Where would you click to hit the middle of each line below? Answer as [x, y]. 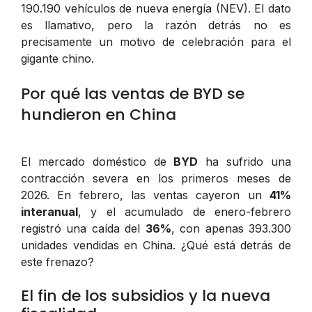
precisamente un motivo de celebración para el [156, 41]
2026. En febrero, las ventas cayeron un [145, 195]
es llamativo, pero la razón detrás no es [156, 25]
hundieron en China [99, 114]
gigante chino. [57, 58]
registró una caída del [83, 228]
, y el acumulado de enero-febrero [185, 211]
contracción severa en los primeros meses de [156, 178]
